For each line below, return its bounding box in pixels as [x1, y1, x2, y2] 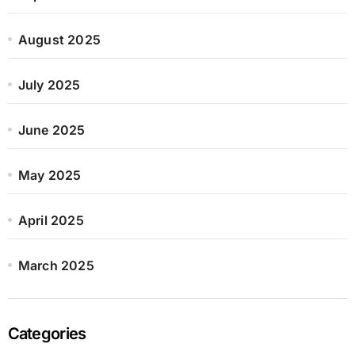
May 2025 [17, 166, 82, 183]
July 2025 [17, 76, 81, 93]
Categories [7, 323, 86, 343]
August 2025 [17, 31, 101, 48]
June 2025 [17, 121, 86, 138]
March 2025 [17, 257, 94, 273]
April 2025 [17, 212, 84, 228]
